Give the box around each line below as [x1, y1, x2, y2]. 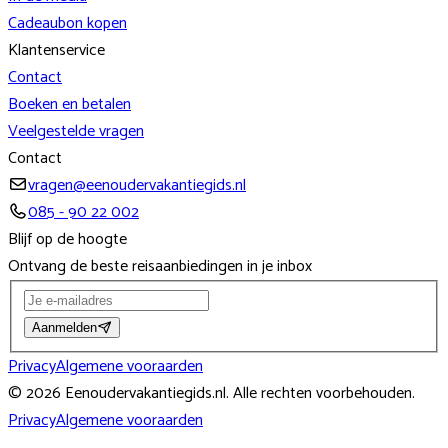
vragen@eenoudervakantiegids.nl [28, 171, 246, 199]
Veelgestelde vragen [8, 117, 144, 145]
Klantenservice [8, 36, 105, 64]
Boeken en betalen [8, 90, 131, 118]
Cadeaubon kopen [8, 9, 127, 37]
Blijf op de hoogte [8, 225, 127, 253]
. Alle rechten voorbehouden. [226, 380, 415, 408]
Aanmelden [32, 320, 97, 336]
